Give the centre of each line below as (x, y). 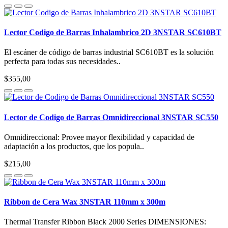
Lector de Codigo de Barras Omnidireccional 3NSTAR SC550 (111, 117)
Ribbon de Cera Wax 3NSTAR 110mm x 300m (85, 202)
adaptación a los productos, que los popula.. (74, 146)
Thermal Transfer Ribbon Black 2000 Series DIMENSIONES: (105, 222)
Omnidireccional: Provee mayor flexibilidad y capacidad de (99, 137)
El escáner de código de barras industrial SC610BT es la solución (109, 52)
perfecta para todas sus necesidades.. (62, 62)
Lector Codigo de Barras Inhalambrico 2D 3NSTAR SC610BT (113, 33)
